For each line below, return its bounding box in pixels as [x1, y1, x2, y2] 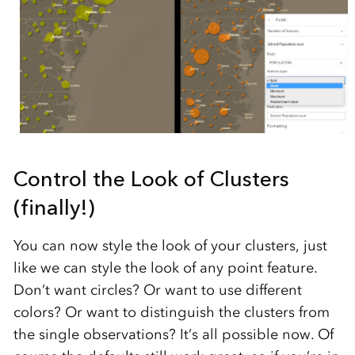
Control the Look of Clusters [13, 166, 289, 193]
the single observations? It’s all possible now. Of [13, 326, 334, 344]
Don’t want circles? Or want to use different [13, 281, 302, 300]
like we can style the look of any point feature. [13, 259, 318, 277]
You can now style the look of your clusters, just [13, 237, 327, 255]
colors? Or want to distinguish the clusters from [13, 303, 330, 322]
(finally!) [13, 194, 94, 221]
